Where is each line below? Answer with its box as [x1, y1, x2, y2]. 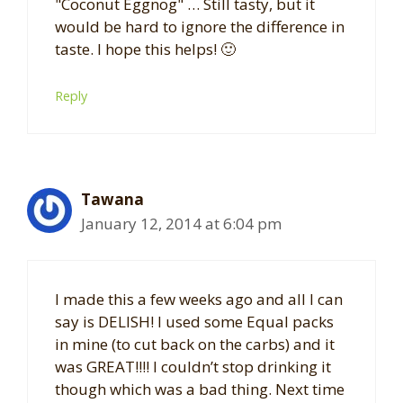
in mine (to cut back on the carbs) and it [55, 334, 335, 355]
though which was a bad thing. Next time [55, 379, 345, 400]
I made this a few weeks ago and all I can [55, 289, 343, 310]
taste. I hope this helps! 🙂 [55, 39, 236, 60]
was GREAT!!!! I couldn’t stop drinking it [55, 356, 331, 378]
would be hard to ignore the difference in [55, 16, 345, 38]
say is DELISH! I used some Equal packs [55, 311, 334, 333]
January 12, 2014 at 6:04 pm [81, 212, 282, 234]
